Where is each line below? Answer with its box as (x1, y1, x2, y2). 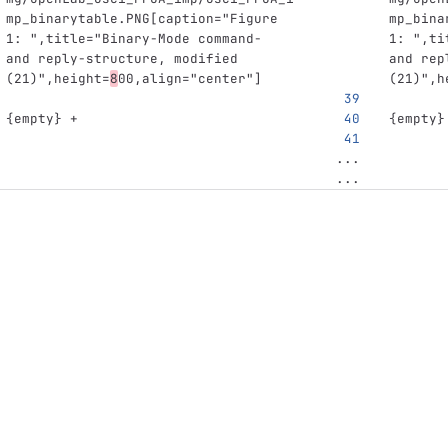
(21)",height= (5, 70, 110, 87)
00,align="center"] (117, 70, 262, 87)
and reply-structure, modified (5, 50, 246, 67)
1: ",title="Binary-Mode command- (5, 30, 270, 47)
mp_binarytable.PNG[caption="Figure (5, 10, 286, 27)
